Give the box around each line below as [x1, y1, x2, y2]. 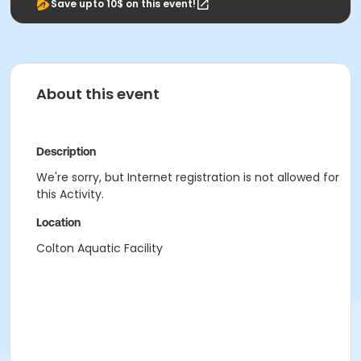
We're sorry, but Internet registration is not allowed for [36, 169, 339, 185]
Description [36, 145, 96, 158]
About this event [36, 84, 160, 104]
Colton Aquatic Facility [36, 240, 163, 256]
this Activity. [36, 186, 104, 202]
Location [36, 216, 81, 229]
